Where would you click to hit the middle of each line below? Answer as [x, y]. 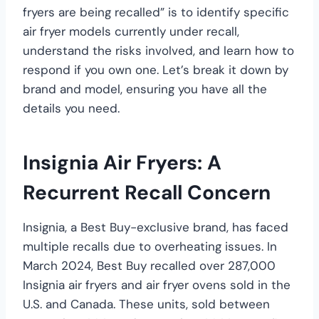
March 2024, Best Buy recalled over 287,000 [149, 265]
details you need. [71, 108]
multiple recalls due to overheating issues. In [150, 246]
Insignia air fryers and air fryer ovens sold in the [157, 284]
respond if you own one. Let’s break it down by [156, 69]
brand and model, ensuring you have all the [145, 89]
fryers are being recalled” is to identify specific [156, 12]
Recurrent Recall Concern [147, 192]
